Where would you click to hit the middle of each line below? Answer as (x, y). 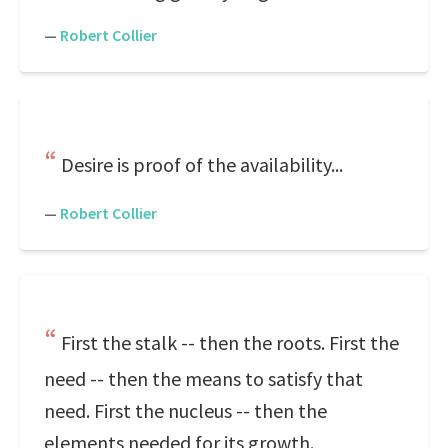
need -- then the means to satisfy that (203, 378)
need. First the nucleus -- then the (185, 410)
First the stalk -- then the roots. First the (230, 342)
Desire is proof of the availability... (202, 164)
